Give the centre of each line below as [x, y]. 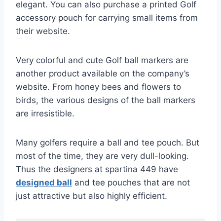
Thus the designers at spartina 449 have [97, 169]
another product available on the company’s [103, 73]
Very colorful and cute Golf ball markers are [102, 60]
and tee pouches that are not [131, 182]
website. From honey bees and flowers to [98, 87]
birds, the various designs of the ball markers [106, 100]
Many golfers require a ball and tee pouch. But [108, 142]
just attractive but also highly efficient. [92, 196]
